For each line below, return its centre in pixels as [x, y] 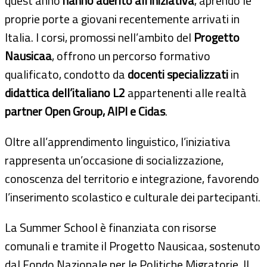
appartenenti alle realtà [186, 92]
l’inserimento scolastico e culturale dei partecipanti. [133, 197]
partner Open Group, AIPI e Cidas [85, 111]
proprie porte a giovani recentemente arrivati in [122, 18]
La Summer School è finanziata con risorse [111, 227]
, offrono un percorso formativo [131, 55]
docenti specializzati [178, 74]
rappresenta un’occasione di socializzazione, [114, 160]
